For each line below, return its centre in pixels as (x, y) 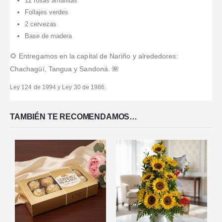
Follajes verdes (46, 12)
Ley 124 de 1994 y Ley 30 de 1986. (58, 87)
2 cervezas (40, 24)
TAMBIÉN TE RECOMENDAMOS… (74, 117)
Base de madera (48, 36)
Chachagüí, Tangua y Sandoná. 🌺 (65, 69)
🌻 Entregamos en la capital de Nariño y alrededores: (94, 56)
